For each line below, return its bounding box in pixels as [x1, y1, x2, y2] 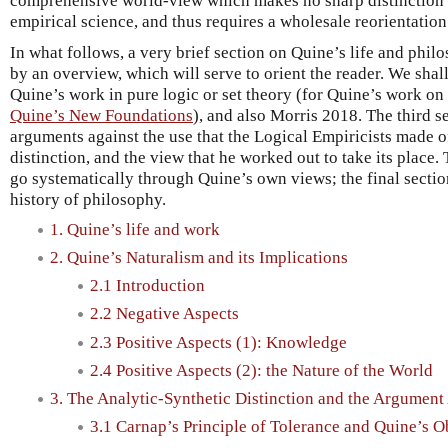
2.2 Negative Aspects [90, 304, 239, 324]
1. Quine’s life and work [50, 219, 220, 239]
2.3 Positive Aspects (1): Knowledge [90, 332, 347, 352]
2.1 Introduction [90, 276, 205, 296]
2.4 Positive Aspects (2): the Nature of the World [90, 360, 433, 380]
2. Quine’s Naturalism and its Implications [50, 247, 348, 267]
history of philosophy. [10, 189, 166, 209]
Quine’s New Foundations [10, 105, 193, 125]
